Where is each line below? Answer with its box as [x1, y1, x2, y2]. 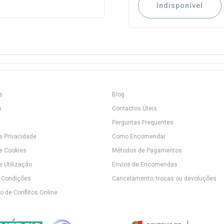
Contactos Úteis [112, 105, 157, 112]
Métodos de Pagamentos [112, 147, 182, 154]
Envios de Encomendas [112, 161, 177, 168]
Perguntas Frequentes [112, 119, 173, 126]
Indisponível [156, 1, 203, 9]
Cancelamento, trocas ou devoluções [112, 175, 216, 182]
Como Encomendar [112, 133, 165, 140]
